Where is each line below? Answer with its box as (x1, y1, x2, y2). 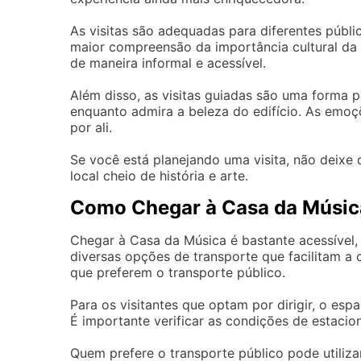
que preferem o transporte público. (70, 264, 285, 281)
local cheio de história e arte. (70, 168, 248, 185)
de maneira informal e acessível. (70, 55, 266, 72)
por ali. (70, 119, 112, 136)
